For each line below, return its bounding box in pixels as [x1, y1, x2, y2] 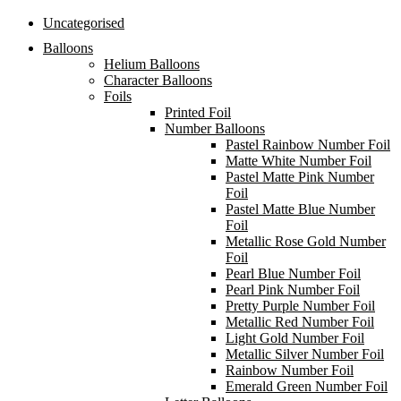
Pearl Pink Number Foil [226, 281, 360, 297]
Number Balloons [165, 120, 265, 136]
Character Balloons [104, 72, 212, 88]
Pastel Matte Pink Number [226, 168, 374, 184]
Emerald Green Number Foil [226, 378, 388, 394]
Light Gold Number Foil [226, 329, 364, 346]
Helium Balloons [104, 55, 200, 72]
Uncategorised [43, 14, 124, 30]
